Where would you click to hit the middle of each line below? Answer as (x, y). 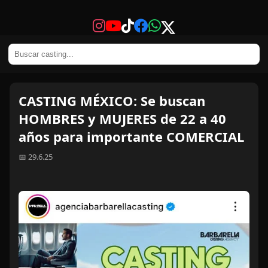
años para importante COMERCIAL (131, 136)
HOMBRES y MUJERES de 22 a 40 (122, 118)
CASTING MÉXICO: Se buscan (112, 100)
